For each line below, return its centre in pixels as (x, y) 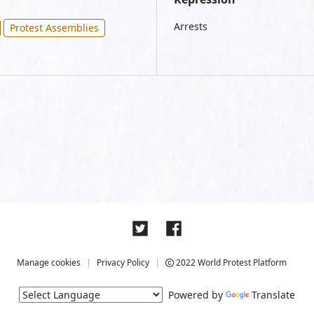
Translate (273, 295)
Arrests (191, 26)
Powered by (194, 295)
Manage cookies (49, 262)
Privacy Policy (123, 262)
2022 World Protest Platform (230, 262)
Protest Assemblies (54, 28)
